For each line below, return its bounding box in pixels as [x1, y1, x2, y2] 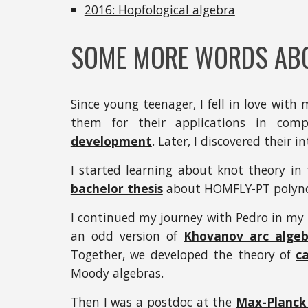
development [70, 132, 152, 149]
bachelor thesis [70, 179, 163, 197]
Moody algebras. [70, 264, 167, 281]
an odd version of [70, 227, 184, 244]
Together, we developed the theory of [70, 245, 296, 263]
